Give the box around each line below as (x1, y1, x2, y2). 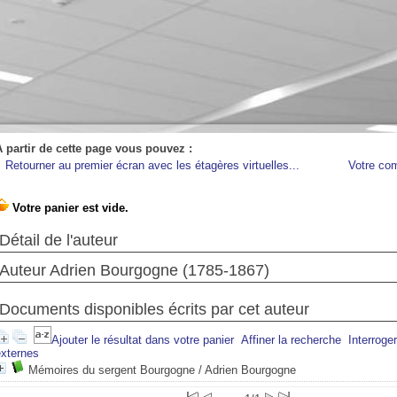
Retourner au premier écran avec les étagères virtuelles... (5, 159, 300, 172)
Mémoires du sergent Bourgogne (28, 363, 195, 377)
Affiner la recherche (241, 333, 341, 346)
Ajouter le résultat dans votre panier (51, 333, 234, 346)
